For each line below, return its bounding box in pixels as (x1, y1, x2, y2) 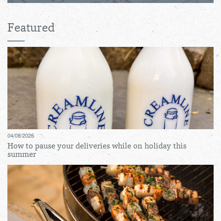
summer (7, 151, 36, 159)
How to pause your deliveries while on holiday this (7, 143, 186, 151)
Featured (7, 23, 55, 35)
